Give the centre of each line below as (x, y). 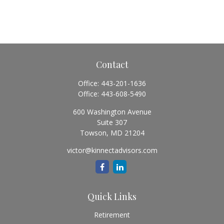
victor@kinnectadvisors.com (112, 150)
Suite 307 (112, 122)
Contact (112, 64)
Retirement (112, 215)
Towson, (94, 133)
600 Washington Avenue (112, 112)
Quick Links (112, 196)
